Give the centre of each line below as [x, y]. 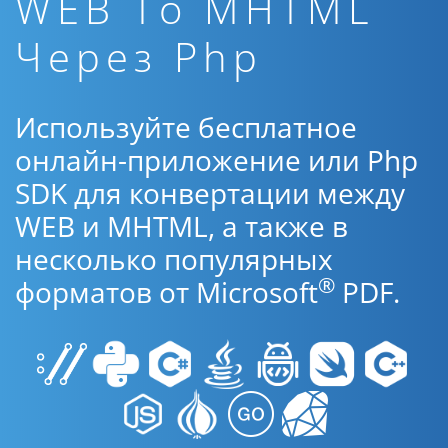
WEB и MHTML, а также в [181, 226]
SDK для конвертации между [210, 193]
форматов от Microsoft [166, 292]
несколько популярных [174, 259]
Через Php [139, 56]
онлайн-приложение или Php [216, 160]
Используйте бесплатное [186, 127]
